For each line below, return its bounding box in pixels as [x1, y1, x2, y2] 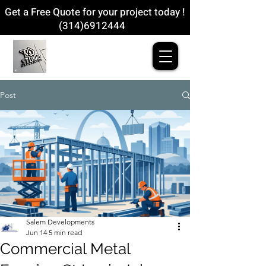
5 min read [49, 228, 82, 237]
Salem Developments [26, 217, 94, 226]
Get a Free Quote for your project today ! [5, 5, 185, 20]
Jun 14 [26, 228, 47, 237]
